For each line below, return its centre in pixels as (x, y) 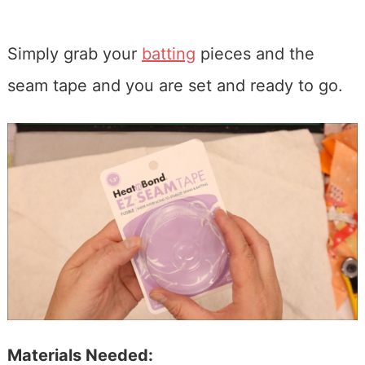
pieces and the (255, 53)
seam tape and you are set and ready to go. (175, 85)
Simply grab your (74, 53)
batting (168, 53)
